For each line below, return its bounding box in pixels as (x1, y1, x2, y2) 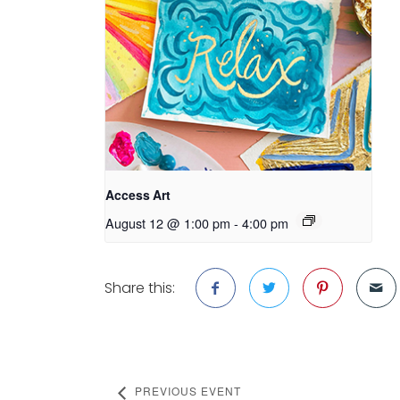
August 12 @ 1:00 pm (105, 213, 230, 233)
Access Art (105, 186, 171, 204)
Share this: (104, 278, 175, 299)
